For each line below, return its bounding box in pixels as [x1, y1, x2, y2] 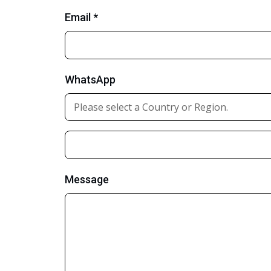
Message [65, 173, 109, 186]
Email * [65, 11, 98, 24]
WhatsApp [65, 73, 116, 86]
